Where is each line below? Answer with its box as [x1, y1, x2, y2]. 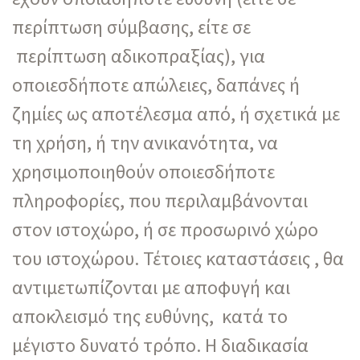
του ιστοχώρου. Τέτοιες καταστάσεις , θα [12, 245, 344, 271]
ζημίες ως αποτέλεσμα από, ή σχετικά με [12, 100, 340, 126]
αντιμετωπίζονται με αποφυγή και [12, 274, 290, 300]
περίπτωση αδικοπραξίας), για [12, 43, 265, 68]
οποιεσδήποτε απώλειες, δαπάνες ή [12, 72, 300, 97]
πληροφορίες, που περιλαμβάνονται [12, 187, 308, 213]
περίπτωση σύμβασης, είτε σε [12, 14, 251, 39]
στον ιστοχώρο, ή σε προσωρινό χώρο [12, 216, 318, 242]
